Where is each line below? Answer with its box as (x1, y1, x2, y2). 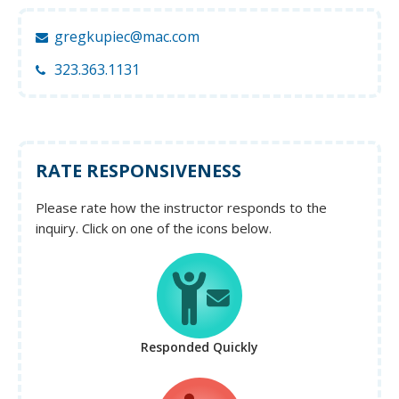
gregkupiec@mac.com (53, 27, 199, 47)
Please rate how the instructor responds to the (36, 199, 327, 217)
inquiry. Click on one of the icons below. (36, 219, 272, 238)
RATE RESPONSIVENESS (36, 159, 241, 183)
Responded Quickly (141, 338, 258, 356)
